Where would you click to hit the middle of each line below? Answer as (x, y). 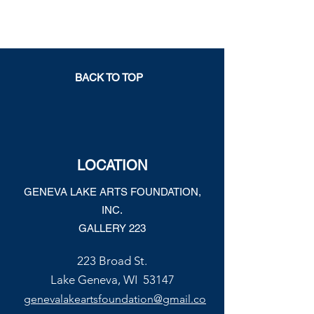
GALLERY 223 (112, 228)
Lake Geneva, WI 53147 (112, 280)
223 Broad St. (112, 261)
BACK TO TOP (109, 77)
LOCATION (112, 165)
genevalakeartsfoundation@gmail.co (115, 299)
